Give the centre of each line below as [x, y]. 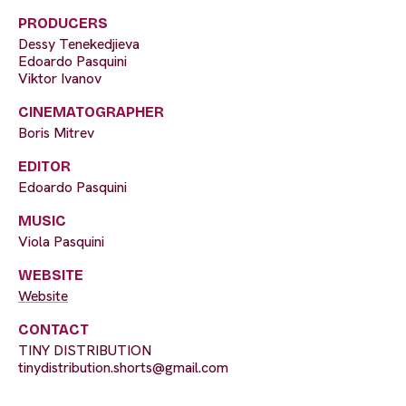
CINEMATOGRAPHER [91, 112]
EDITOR [44, 167]
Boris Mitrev [56, 133]
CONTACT [53, 330]
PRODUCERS [63, 24]
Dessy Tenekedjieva [79, 44]
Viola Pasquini [61, 242]
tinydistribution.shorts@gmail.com [123, 368]
